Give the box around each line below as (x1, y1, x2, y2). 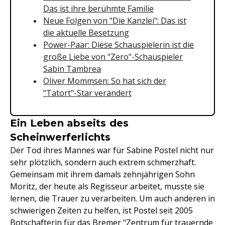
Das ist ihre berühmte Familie (43, 3, 154, 14)
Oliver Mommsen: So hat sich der (43, 75, 166, 86)
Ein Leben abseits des (10, 117, 129, 129)
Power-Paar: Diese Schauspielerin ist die (43, 39, 194, 50)
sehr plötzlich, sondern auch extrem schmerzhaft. (10, 157, 196, 168)
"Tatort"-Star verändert (43, 87, 132, 98)
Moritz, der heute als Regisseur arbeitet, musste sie (10, 181, 204, 192)
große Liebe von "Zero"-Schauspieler (43, 51, 183, 62)
